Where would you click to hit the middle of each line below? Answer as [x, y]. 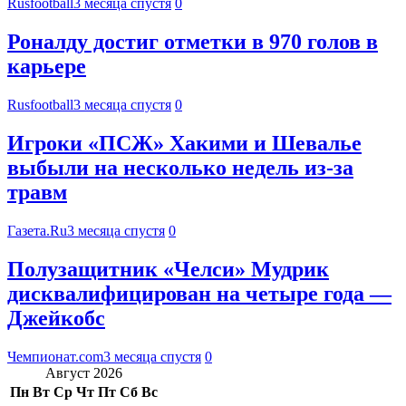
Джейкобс [56, 318]
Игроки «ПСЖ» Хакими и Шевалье [184, 144]
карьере [47, 67]
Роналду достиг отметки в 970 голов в [193, 42]
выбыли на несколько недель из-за [180, 168]
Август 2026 [84, 372]
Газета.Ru [37, 230]
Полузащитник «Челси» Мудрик [168, 269]
